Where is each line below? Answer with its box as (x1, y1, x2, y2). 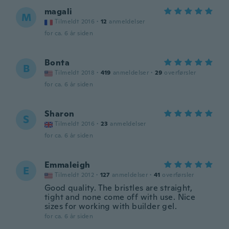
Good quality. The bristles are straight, (44, 182, 192, 193)
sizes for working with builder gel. (44, 201, 177, 212)
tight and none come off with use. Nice (44, 192, 196, 202)
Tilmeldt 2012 (55, 171, 95, 179)
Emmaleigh (44, 159, 90, 170)
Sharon (44, 108, 75, 119)
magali (44, 6, 73, 17)
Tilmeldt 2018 (55, 68, 95, 77)
